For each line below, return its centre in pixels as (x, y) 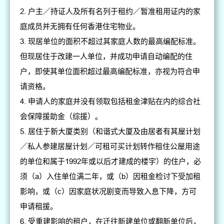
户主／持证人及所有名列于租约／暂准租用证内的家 (114, 11)
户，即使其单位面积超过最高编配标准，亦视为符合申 (110, 71)
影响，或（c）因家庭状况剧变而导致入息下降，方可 (108, 191)
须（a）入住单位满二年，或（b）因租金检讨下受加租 (110, 176)
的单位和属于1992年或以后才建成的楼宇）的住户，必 (111, 161)
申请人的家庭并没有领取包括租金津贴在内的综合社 (114, 101)
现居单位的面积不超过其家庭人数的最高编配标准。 (114, 41)
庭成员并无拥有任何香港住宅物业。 (80, 26)
